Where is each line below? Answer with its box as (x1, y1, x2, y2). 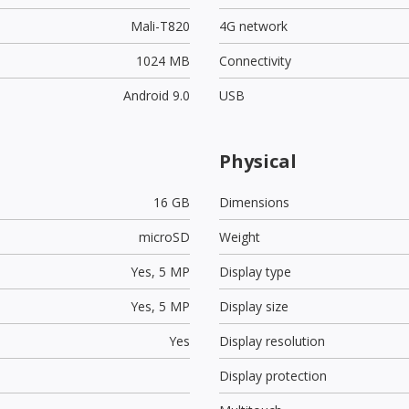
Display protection (219, 366, 327, 384)
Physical (219, 148, 297, 173)
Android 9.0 (122, 86, 190, 104)
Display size (219, 297, 288, 315)
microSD (138, 227, 190, 246)
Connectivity (219, 51, 291, 69)
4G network (219, 16, 288, 35)
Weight (219, 227, 260, 246)
